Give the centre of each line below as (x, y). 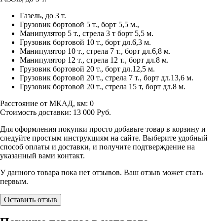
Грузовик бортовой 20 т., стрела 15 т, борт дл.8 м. (103, 86)
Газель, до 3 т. (43, 15)
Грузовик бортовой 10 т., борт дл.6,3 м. (85, 42)
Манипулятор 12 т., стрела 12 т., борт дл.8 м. (94, 60)
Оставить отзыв (31, 199)
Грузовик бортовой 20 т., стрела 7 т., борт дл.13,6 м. (107, 77)
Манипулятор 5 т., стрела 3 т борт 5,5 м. (87, 33)
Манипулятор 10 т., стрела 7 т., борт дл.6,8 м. (95, 51)
